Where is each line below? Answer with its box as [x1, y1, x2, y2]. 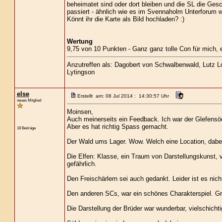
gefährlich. [66, 160, 97, 167]
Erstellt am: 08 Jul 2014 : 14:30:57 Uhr [77, 93, 169, 99]
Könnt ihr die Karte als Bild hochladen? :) [66, 15, 184, 23]
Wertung [66, 38, 93, 45]
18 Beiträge [16, 125, 36, 130]
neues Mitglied [16, 98, 41, 103]
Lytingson [66, 68, 95, 76]
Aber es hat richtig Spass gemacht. [66, 123, 168, 130]
